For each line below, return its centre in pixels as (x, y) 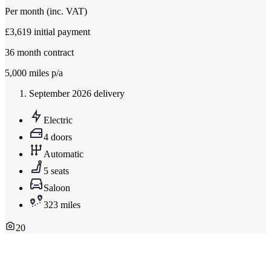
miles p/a (45, 73)
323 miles (62, 205)
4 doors (58, 137)
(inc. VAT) (67, 11)
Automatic (64, 154)
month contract (44, 53)
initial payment (62, 32)
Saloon (57, 188)
